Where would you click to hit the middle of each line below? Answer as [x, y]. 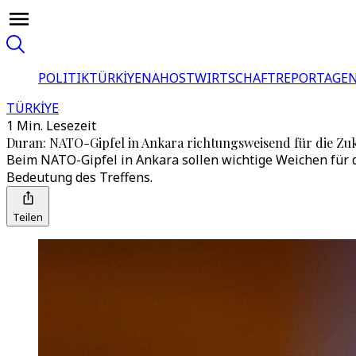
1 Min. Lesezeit [51, 126]
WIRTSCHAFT [235, 78]
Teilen [28, 217]
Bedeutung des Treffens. [79, 177]
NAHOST [168, 78]
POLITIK [64, 78]
